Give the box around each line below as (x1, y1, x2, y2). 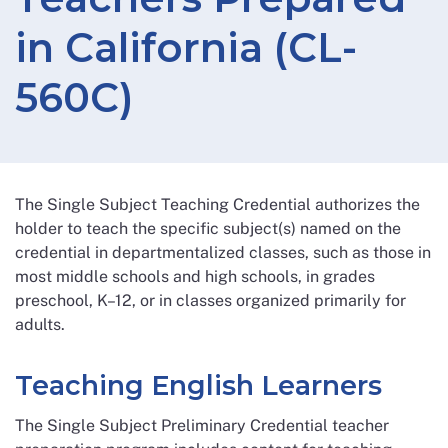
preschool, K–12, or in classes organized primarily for (15, 291, 406, 310)
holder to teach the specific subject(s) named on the (15, 219, 401, 238)
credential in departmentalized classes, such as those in (15, 243, 431, 262)
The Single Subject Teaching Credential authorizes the (15, 195, 420, 214)
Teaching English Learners (15, 369, 382, 402)
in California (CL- (15, 23, 357, 72)
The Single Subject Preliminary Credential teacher (15, 416, 389, 435)
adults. (15, 315, 65, 334)
